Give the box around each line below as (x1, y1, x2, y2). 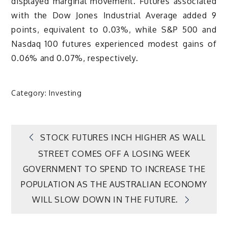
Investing (49, 88, 82, 97)
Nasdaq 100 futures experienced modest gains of (11, 38, 217, 49)
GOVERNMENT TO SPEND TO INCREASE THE (22, 164, 206, 175)
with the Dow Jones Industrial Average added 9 (11, 10, 217, 20)
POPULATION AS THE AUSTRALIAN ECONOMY (21, 179, 207, 190)
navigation (16, 157, 120, 183)
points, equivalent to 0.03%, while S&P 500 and (11, 24, 217, 35)
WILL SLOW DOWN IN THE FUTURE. (32, 194, 179, 205)
